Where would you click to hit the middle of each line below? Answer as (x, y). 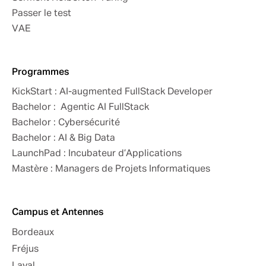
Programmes (40, 73)
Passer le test (42, 14)
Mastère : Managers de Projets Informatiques (111, 170)
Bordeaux (33, 233)
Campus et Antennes (58, 213)
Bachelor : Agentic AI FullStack (80, 108)
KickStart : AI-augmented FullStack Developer (112, 92)
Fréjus (25, 250)
